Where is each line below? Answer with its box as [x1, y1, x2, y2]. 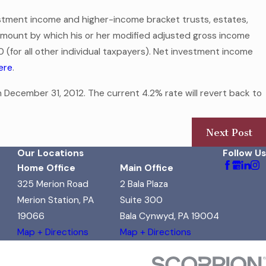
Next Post [205, 126, 252, 138]
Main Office [120, 162, 173, 175]
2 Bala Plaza [120, 178, 168, 191]
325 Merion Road [17, 178, 88, 191]
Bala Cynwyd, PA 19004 [120, 210, 219, 223]
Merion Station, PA [17, 194, 94, 207]
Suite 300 [120, 194, 163, 207]
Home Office [17, 162, 75, 175]
